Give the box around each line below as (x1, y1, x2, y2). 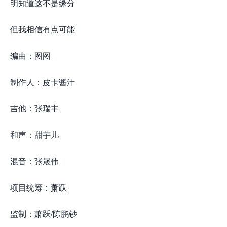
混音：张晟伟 (10, 155, 59, 167)
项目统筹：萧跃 (10, 181, 67, 193)
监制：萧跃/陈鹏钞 (10, 208, 77, 219)
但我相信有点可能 (10, 23, 75, 35)
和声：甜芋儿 (10, 129, 59, 140)
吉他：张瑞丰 (10, 102, 59, 114)
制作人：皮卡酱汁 (10, 76, 75, 88)
